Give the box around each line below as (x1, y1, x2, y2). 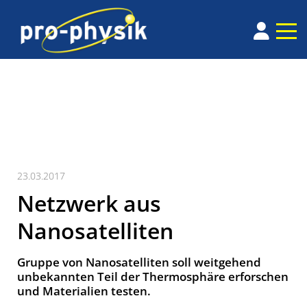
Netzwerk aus (17, 188, 161, 219)
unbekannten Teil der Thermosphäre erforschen (17, 269, 288, 285)
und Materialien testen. (17, 283, 151, 299)
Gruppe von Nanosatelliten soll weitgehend (17, 254, 261, 271)
